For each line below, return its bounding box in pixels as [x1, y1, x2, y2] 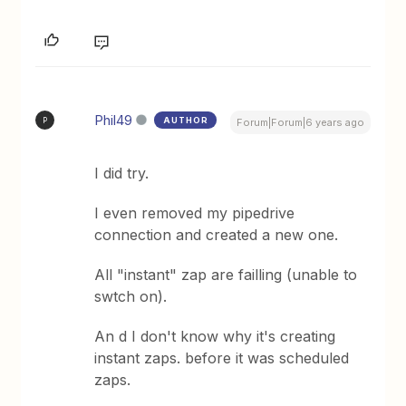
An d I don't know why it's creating [94, 327, 336, 345]
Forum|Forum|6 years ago [236, 116, 364, 129]
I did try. [94, 164, 150, 182]
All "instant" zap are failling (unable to [94, 266, 358, 284]
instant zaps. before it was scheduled [94, 349, 350, 367]
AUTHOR [163, 115, 209, 125]
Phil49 [94, 111, 133, 129]
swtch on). [94, 287, 168, 305]
